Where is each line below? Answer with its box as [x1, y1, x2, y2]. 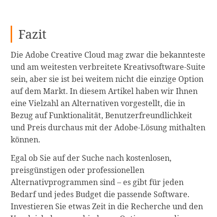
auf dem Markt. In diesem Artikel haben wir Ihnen [11, 86, 198, 97]
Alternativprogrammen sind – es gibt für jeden [11, 176, 184, 187]
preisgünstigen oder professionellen [11, 164, 145, 175]
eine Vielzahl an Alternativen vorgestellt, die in [11, 98, 186, 109]
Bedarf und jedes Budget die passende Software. [11, 188, 190, 200]
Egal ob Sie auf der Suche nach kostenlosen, [11, 152, 172, 163]
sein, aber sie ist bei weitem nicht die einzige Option [11, 74, 204, 85]
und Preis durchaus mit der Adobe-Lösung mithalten [11, 122, 206, 133]
